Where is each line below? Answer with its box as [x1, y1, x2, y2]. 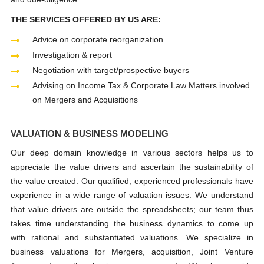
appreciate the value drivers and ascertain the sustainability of [11, 162, 253, 171]
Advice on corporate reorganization [32, 35, 164, 44]
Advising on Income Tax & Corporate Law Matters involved [32, 81, 250, 90]
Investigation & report [32, 50, 113, 60]
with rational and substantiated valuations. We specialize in [11, 233, 253, 242]
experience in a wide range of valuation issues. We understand [11, 190, 253, 200]
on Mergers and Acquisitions [32, 95, 138, 104]
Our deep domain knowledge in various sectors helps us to [11, 148, 253, 157]
